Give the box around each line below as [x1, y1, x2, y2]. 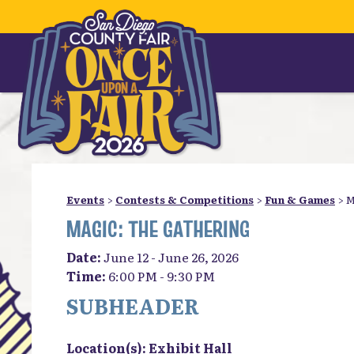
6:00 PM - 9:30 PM [108, 266, 215, 285]
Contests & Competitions [115, 192, 254, 207]
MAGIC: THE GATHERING [66, 213, 250, 245]
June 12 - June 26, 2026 [104, 247, 239, 266]
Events [66, 192, 104, 207]
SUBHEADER [66, 290, 199, 321]
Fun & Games [265, 192, 335, 207]
